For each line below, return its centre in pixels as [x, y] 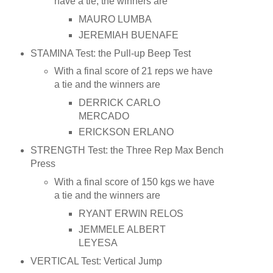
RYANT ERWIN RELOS [131, 214]
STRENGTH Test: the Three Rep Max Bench [127, 151]
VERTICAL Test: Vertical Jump [96, 261]
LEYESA [98, 243]
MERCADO [104, 116]
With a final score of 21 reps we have [134, 71]
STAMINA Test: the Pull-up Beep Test [110, 53]
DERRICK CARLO [119, 103]
